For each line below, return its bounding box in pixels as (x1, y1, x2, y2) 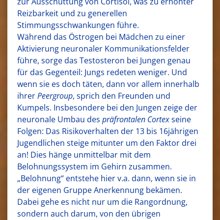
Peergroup (37, 90, 73, 101)
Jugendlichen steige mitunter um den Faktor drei (17, 137, 196, 148)
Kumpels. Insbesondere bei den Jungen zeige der (17, 102, 197, 113)
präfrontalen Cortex (102, 113, 169, 125)
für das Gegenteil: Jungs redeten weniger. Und (17, 66, 187, 78)
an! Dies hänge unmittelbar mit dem (17, 149, 151, 160)
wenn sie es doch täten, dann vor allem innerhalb (17, 78, 199, 89)
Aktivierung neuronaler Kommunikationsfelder (17, 43, 190, 54)
